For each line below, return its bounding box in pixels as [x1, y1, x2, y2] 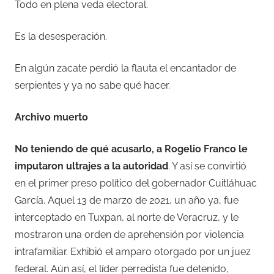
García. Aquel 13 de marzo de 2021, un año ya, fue [15, 194, 239, 207]
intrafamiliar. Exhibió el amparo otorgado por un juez [15, 246, 251, 258]
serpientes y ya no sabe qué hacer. [15, 80, 170, 92]
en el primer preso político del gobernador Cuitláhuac [15, 177, 257, 190]
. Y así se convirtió [168, 160, 246, 172]
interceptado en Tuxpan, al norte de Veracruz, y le [15, 212, 239, 224]
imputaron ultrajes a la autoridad [15, 160, 168, 172]
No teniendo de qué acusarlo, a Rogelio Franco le [15, 143, 248, 155]
